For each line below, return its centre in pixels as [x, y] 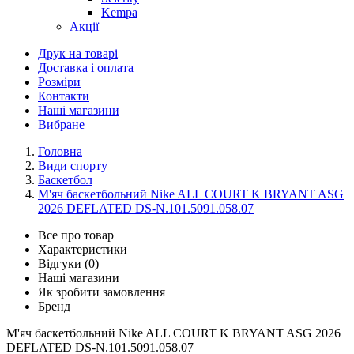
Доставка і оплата [86, 68]
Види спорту [73, 166]
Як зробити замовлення [102, 292]
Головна [60, 151]
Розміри [59, 82]
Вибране [61, 124]
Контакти [64, 96]
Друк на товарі [78, 53]
